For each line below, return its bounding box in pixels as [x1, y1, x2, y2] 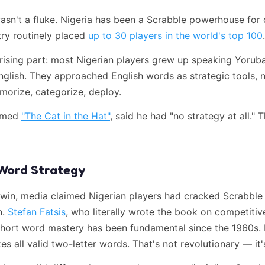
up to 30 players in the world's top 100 [88, 30, 263, 41]
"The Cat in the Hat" [21, 110, 110, 122]
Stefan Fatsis [8, 206, 66, 218]
